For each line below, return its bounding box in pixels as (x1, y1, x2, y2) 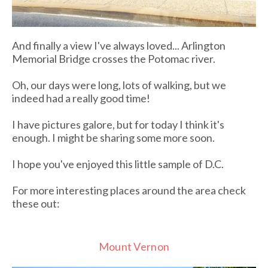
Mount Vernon (98, 239, 170, 253)
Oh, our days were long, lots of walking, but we (12, 78, 226, 92)
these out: (12, 196, 60, 210)
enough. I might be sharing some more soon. (12, 130, 215, 144)
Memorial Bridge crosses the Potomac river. (12, 51, 215, 65)
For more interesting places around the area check (12, 183, 246, 197)
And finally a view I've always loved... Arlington (12, 38, 226, 52)
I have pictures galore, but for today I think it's (12, 117, 224, 131)
